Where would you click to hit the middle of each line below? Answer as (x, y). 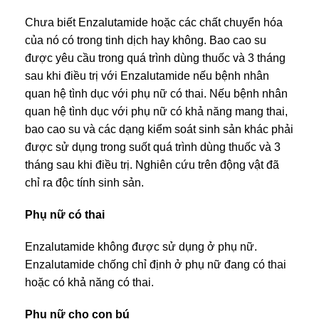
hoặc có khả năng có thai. (89, 282)
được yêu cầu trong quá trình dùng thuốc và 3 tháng (155, 58)
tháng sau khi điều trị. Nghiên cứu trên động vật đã (152, 164)
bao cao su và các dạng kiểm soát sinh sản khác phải (159, 129)
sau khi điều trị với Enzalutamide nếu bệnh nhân (147, 75)
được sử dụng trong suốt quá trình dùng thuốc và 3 (153, 147)
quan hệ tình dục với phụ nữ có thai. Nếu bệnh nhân (156, 93)
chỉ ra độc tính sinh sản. (84, 182)
